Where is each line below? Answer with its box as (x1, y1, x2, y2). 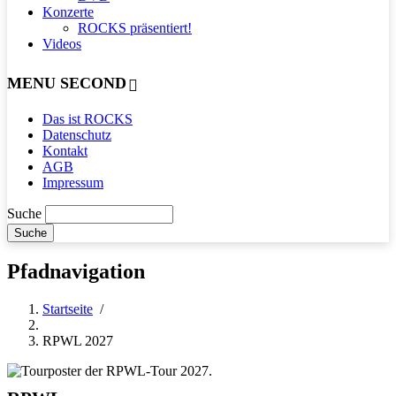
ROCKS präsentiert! (78, 19, 192, 35)
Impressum (42, 174, 103, 190)
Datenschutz (42, 126, 111, 142)
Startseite (42, 301, 93, 316)
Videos (42, 35, 81, 51)
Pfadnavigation (7, 259, 145, 283)
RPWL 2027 (42, 332, 113, 348)
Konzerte (42, 4, 94, 19)
